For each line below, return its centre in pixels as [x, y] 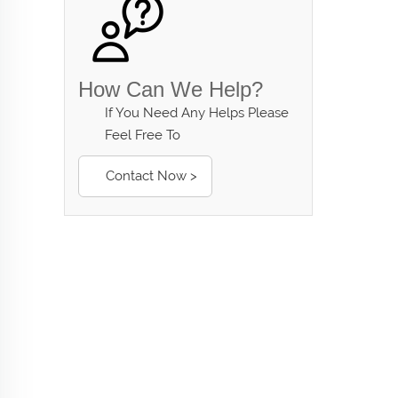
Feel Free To [143, 135]
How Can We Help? [171, 89]
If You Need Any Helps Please [197, 113]
